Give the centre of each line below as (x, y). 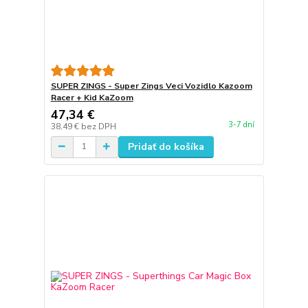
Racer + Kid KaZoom (92, 97)
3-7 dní (241, 125)
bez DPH (98, 126)
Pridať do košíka (166, 146)
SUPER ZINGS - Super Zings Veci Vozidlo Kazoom (151, 86)
